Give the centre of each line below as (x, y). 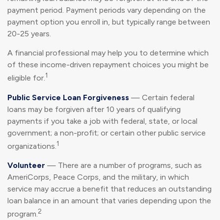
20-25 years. (29, 34)
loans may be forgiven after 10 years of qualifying (94, 109)
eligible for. (26, 78)
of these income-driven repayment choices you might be (108, 65)
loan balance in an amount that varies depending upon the (109, 200)
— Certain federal (162, 97)
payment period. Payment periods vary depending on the (107, 10)
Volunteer (26, 165)
